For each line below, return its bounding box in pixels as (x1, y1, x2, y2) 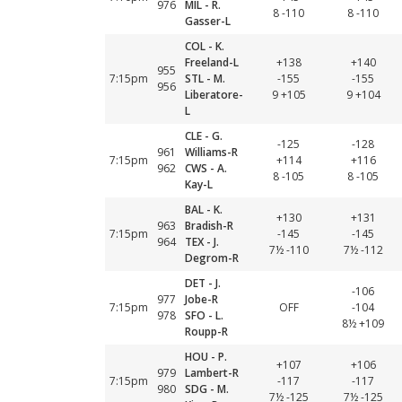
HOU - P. (185, 349, 227, 364)
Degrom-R (185, 250, 239, 266)
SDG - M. (185, 381, 229, 397)
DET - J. (185, 275, 221, 291)
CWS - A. (185, 161, 227, 176)
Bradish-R (185, 218, 233, 233)
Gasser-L (185, 13, 231, 29)
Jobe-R (185, 292, 218, 307)
